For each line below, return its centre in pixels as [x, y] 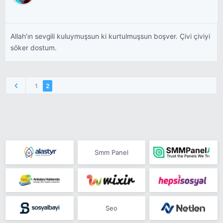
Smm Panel [111, 152]
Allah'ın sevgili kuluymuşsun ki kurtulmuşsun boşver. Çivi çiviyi [111, 36]
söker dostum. [34, 48]
